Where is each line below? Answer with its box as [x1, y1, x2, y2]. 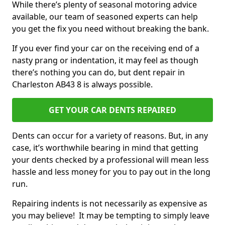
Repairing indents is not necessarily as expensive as [12, 198, 207, 209]
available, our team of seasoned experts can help [12, 11, 198, 22]
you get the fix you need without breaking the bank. [12, 23, 211, 34]
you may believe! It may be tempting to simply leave [12, 210, 209, 221]
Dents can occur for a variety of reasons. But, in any [12, 130, 208, 141]
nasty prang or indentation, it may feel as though [12, 55, 198, 66]
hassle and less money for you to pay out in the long [12, 166, 210, 177]
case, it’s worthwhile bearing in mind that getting [12, 142, 198, 153]
